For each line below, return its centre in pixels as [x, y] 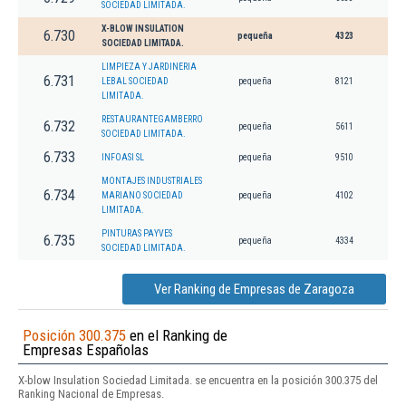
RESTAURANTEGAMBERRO [152, 120]
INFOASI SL [123, 158]
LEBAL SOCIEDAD [135, 82]
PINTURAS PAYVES [137, 234]
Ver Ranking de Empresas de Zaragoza [254, 290]
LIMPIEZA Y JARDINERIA [149, 67]
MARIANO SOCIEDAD [142, 196]
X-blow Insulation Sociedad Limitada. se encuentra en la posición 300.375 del [198, 381]
